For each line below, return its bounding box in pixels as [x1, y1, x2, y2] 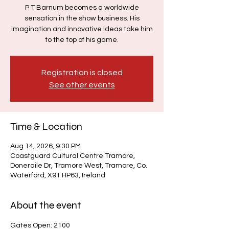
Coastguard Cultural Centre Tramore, [10, 152, 135, 159]
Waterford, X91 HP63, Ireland [10, 172, 105, 179]
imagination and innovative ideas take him [11, 26, 153, 33]
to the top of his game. [45, 36, 119, 43]
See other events [49, 81, 115, 89]
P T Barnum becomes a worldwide [25, 4, 139, 11]
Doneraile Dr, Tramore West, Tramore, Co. [10, 162, 147, 169]
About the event [10, 199, 81, 212]
